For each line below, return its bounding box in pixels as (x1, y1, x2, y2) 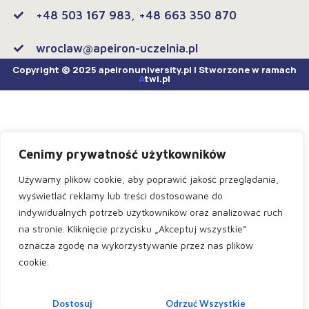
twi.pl (145, 72, 170, 86)
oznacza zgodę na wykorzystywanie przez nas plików (19, 239, 253, 251)
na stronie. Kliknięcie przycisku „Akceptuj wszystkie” (19, 223, 246, 235)
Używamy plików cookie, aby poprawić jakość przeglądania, (19, 173, 279, 185)
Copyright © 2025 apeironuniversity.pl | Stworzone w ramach (12, 63, 297, 77)
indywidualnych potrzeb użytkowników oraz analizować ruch (19, 206, 283, 218)
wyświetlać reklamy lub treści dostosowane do (19, 190, 223, 201)
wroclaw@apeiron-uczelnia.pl (35, 41, 198, 56)
